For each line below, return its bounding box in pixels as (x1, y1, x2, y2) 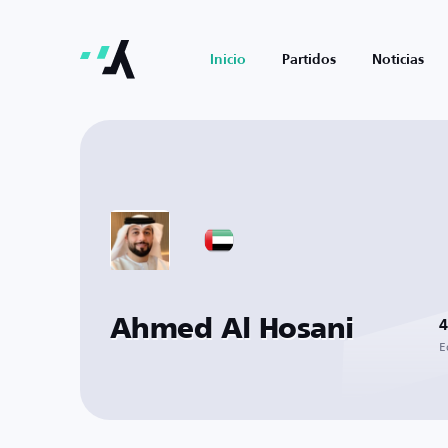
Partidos (282, 53, 336, 67)
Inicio (210, 53, 246, 67)
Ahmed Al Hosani (110, 315, 354, 344)
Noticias (372, 53, 424, 67)
